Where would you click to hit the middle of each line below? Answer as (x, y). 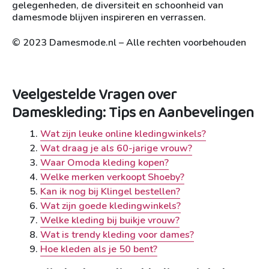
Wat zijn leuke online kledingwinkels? (123, 134)
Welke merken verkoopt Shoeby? (112, 177)
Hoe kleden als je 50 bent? (99, 249)
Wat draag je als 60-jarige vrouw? (116, 149)
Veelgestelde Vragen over (94, 95)
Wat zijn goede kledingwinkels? (110, 206)
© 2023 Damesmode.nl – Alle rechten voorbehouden (129, 43)
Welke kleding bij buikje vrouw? (110, 221)
